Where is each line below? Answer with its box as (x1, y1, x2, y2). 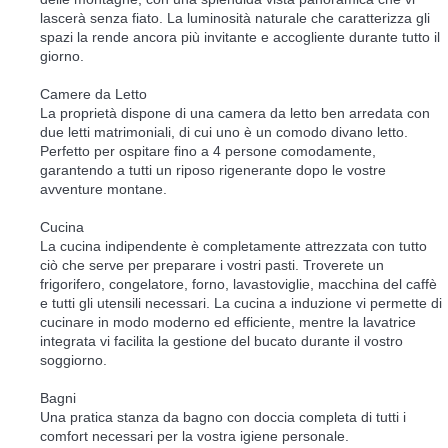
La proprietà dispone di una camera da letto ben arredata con (40, 105, 430, 122)
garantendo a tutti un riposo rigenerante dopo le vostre (40, 162, 386, 179)
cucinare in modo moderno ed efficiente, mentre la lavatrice (40, 314, 416, 331)
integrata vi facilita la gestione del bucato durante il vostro (40, 333, 403, 350)
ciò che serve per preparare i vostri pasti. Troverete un (40, 257, 384, 274)
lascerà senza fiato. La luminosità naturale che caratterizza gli (40, 10, 430, 27)
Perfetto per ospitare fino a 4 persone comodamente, (40, 143, 376, 160)
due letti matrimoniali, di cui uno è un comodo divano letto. (40, 124, 408, 141)
